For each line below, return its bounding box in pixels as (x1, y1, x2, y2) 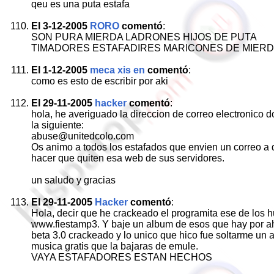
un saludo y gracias (31, 175, 116, 185)
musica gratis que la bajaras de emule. (31, 241, 198, 251)
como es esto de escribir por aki (31, 76, 168, 86)
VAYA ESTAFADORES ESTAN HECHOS (31, 252, 212, 262)
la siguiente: (31, 120, 84, 130)
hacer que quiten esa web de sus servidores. (31, 153, 224, 163)
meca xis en (90, 65, 145, 75)
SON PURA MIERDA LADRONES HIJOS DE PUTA (31, 32, 257, 42)
